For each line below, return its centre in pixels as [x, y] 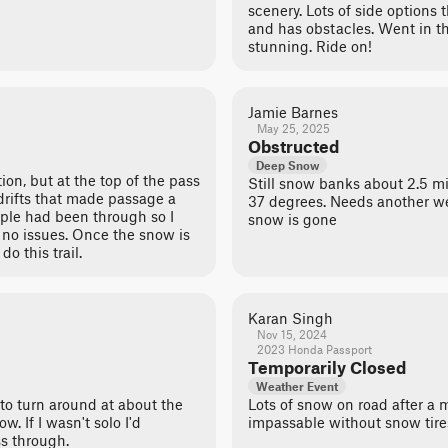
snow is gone [292, 219]
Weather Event [297, 386]
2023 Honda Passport [314, 349]
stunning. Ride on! [310, 46]
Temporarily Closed [327, 367]
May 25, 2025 [293, 128]
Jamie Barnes [293, 112]
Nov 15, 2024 [291, 334]
